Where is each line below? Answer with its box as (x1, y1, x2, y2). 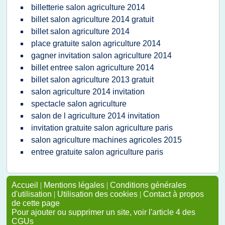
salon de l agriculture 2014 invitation (31, 111, 160, 120)
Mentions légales (44, 181, 104, 189)
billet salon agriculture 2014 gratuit (31, 15, 154, 24)
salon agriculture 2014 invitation (31, 87, 145, 96)
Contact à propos (143, 190, 204, 198)
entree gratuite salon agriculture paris (31, 148, 163, 156)
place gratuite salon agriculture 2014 (31, 39, 161, 48)
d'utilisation (12, 190, 52, 198)
